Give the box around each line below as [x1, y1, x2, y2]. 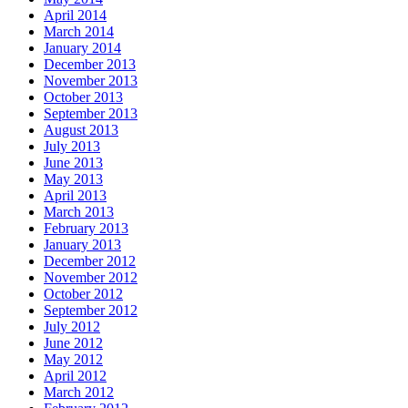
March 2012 [44, 384, 114, 401]
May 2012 [44, 352, 103, 368]
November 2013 [44, 73, 138, 89]
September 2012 [44, 302, 138, 319]
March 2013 [44, 204, 114, 220]
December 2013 [44, 56, 136, 73]
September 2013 [44, 106, 138, 122]
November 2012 [44, 270, 138, 286]
